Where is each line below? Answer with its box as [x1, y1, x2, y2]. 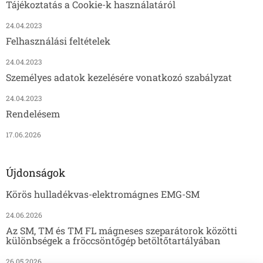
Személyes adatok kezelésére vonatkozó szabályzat [6, 70, 232, 83]
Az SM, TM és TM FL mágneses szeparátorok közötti [6, 224, 237, 237]
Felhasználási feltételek [6, 34, 110, 47]
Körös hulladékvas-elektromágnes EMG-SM [6, 187, 200, 200]
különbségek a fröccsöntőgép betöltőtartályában [6, 234, 221, 247]
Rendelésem [6, 107, 60, 120]
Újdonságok [6, 165, 65, 180]
